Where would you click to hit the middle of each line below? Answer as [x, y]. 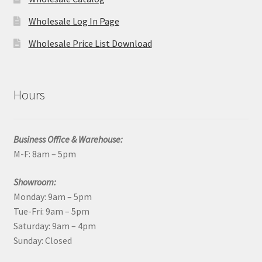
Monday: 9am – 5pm [52, 196]
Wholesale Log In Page [74, 21]
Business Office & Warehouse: [68, 139]
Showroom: [35, 182]
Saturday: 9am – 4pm [54, 225]
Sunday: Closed [42, 240]
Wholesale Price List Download [90, 43]
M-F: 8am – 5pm [44, 154]
